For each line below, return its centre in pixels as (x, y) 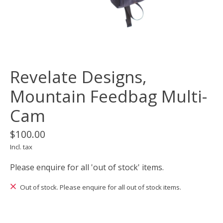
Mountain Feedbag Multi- (109, 97)
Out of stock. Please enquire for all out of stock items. (100, 187)
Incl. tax (21, 147)
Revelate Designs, (78, 77)
